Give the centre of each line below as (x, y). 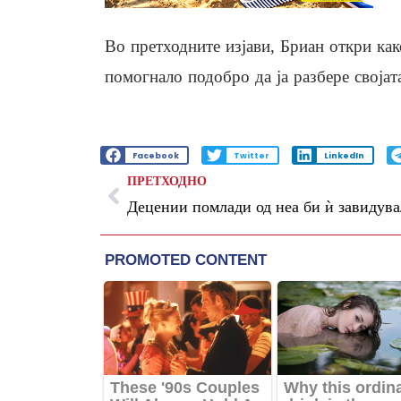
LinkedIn (344, 155)
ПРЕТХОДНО (167, 182)
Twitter (251, 155)
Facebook (155, 155)
